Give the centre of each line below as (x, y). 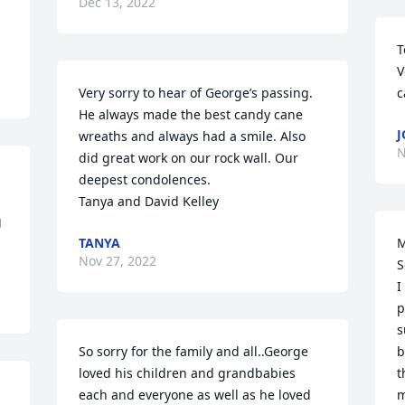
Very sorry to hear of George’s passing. (196, 93)
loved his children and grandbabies (188, 373)
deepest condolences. (145, 179)
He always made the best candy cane (191, 114)
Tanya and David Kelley (149, 201)
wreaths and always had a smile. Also (193, 136)
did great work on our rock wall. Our (189, 158)
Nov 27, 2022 (118, 261)
